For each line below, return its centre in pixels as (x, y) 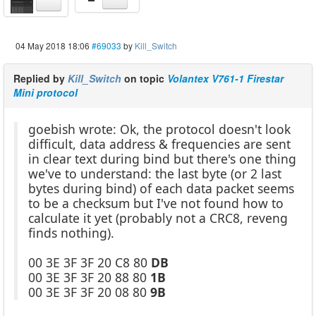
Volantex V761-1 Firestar (225, 78)
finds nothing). (71, 232)
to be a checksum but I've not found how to (156, 203)
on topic (144, 78)
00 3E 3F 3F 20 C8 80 (90, 262)
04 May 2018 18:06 (53, 45)
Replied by (41, 78)
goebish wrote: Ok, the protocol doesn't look (159, 129)
